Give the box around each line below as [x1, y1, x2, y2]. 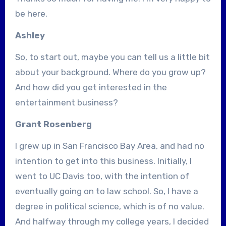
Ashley [15, 30, 47, 40]
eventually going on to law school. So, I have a [15, 186, 198, 196]
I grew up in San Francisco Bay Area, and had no [15, 140, 204, 151]
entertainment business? [15, 97, 118, 107]
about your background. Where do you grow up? [15, 67, 206, 77]
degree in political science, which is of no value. [15, 201, 204, 211]
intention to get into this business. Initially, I [15, 155, 192, 166]
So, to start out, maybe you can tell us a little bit [15, 51, 210, 62]
